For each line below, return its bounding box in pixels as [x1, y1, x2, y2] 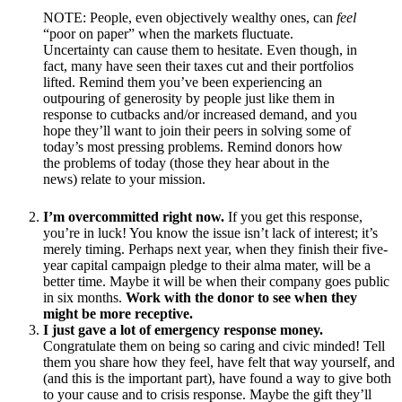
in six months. [43, 289, 126, 305]
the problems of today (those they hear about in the [43, 154, 329, 170]
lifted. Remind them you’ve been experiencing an [43, 74, 322, 90]
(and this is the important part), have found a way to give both [43, 370, 391, 386]
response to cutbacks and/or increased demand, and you [43, 106, 357, 122]
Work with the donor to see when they [126, 289, 357, 305]
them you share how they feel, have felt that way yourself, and [43, 354, 395, 370]
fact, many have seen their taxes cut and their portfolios [43, 57, 354, 74]
